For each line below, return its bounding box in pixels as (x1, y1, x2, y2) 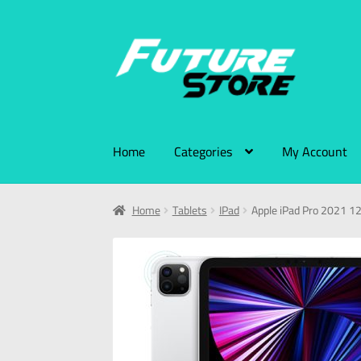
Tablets (172, 200, 207, 222)
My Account (282, 139, 348, 164)
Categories (174, 139, 233, 164)
